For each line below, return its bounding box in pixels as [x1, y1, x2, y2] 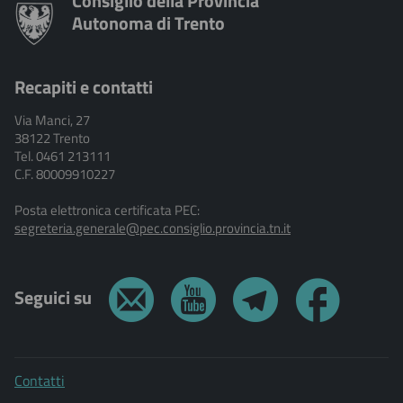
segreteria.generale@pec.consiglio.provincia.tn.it [14, 217, 291, 238]
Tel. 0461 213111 [14, 145, 111, 166]
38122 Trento [14, 127, 90, 148]
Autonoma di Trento [72, 9, 225, 38]
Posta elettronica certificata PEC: [14, 199, 200, 220]
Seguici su [14, 282, 95, 311]
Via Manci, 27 [14, 109, 90, 130]
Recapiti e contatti [14, 72, 153, 101]
